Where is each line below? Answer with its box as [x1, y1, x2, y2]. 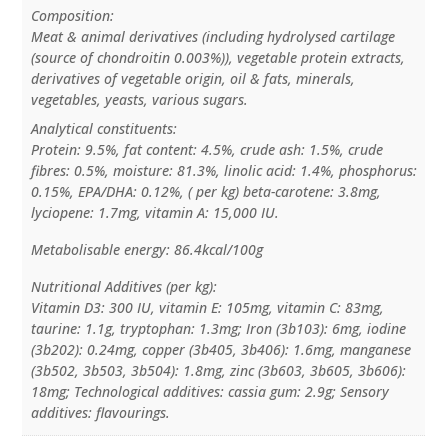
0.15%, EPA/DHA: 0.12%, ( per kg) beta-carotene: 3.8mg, [30, 181, 381, 201]
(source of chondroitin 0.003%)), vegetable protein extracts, [30, 47, 405, 67]
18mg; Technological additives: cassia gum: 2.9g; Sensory [30, 381, 389, 401]
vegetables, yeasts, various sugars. [30, 89, 248, 109]
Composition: [30, 5, 114, 25]
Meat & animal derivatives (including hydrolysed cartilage [30, 26, 395, 46]
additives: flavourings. [30, 402, 170, 422]
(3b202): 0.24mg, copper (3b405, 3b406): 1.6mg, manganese [30, 339, 411, 359]
